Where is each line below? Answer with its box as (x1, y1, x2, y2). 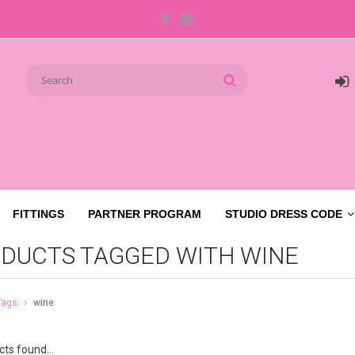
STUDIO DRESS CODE (225, 207, 342, 220)
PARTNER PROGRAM (88, 207, 201, 220)
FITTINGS (13, 207, 64, 220)
